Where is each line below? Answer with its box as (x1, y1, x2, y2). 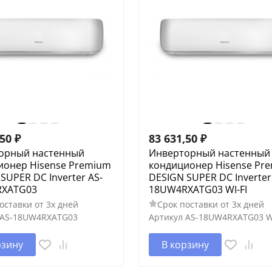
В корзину (161, 237, 209, 251)
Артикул (148, 211, 183, 223)
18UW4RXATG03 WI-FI (148, 182, 247, 196)
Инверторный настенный (148, 146, 270, 160)
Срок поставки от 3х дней (157, 198, 264, 210)
